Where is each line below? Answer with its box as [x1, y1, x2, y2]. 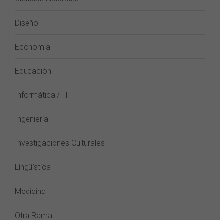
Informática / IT [15, 90, 69, 100]
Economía [15, 42, 50, 52]
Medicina [15, 187, 46, 196]
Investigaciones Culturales [15, 138, 105, 148]
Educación [15, 66, 51, 76]
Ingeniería [15, 114, 48, 124]
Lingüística [15, 163, 51, 172]
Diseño [15, 18, 38, 27]
